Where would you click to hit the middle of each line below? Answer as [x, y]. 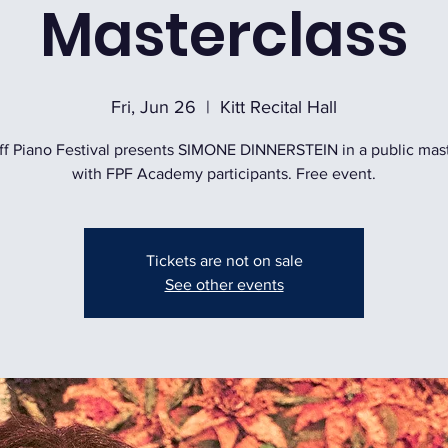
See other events [224, 284]
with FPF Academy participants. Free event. [224, 173]
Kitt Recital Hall [278, 107]
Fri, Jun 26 [153, 107]
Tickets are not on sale [224, 260]
